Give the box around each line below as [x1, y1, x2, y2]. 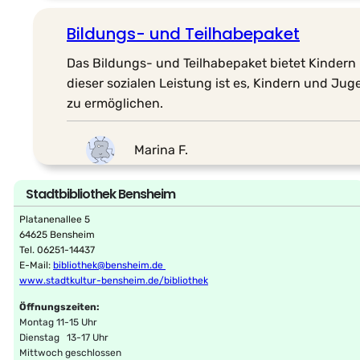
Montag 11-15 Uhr [19, 316, 98, 328]
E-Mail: [19, 259, 54, 271]
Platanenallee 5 [19, 213, 91, 225]
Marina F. [134, 142, 188, 158]
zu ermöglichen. [67, 95, 163, 111]
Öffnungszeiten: [19, 301, 100, 313]
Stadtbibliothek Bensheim [26, 184, 175, 203]
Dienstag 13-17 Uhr [19, 331, 109, 343]
